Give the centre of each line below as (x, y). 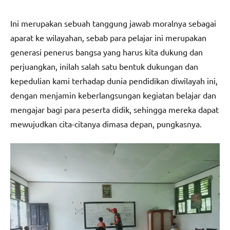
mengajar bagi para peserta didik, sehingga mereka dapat (114, 110)
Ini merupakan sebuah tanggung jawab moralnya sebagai (113, 23)
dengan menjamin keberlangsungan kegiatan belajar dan (113, 95)
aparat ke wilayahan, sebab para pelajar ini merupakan (108, 38)
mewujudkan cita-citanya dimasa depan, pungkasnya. (106, 124)
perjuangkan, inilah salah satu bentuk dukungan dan (104, 66)
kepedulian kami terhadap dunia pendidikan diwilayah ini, (114, 81)
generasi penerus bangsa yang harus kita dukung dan (107, 52)
